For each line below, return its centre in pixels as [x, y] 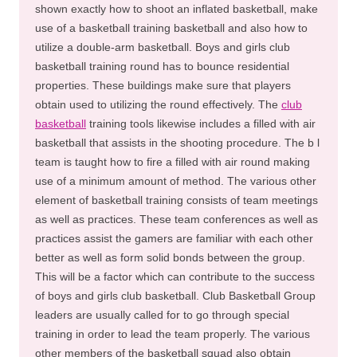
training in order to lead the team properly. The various [173, 334]
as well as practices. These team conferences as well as [177, 219]
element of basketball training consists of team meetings [177, 200]
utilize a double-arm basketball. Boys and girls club [163, 47]
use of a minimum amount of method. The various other [176, 181]
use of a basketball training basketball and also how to [171, 28]
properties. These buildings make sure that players [163, 85]
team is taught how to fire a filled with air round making [173, 162]
